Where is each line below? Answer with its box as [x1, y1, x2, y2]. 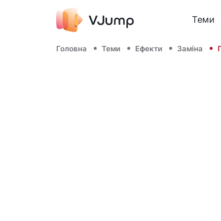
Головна [56, 44, 87, 53]
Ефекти [135, 44, 162, 53]
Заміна [177, 44, 203, 53]
